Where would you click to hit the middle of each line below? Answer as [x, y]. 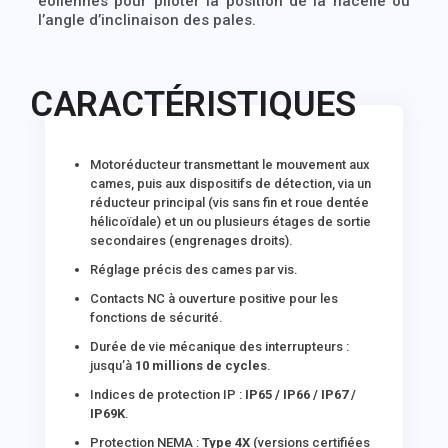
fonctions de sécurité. [157, 317]
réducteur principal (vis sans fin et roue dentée [230, 202]
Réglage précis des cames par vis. [194, 269]
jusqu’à [113, 365]
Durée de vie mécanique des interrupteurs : [220, 346]
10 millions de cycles [201, 365]
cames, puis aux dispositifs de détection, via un [231, 183]
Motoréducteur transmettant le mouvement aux [230, 164]
